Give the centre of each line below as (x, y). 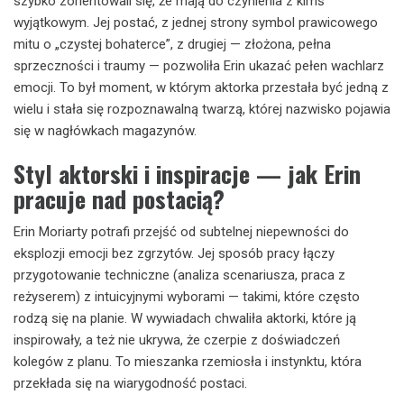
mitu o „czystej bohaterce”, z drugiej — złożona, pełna (172, 44)
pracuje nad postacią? (119, 199)
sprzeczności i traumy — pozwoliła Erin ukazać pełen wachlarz (199, 65)
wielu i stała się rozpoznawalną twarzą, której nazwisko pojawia (202, 109)
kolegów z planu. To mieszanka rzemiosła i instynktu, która (188, 362)
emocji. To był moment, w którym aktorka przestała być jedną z (201, 87)
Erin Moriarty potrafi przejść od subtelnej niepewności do (181, 232)
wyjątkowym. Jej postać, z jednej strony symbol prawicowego (196, 22)
